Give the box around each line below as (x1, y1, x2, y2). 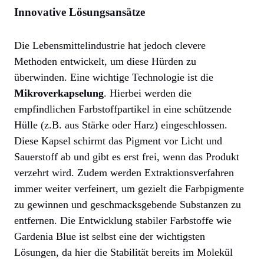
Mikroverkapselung (14, 87, 104, 100)
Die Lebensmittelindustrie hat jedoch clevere (14, 39, 206, 52)
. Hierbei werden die (104, 87, 192, 100)
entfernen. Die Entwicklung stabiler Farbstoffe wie (14, 214, 232, 227)
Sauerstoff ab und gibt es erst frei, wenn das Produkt (14, 151, 239, 163)
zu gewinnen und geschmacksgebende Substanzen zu (14, 199, 241, 211)
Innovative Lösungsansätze (14, 6, 145, 19)
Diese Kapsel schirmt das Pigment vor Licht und (14, 135, 222, 147)
